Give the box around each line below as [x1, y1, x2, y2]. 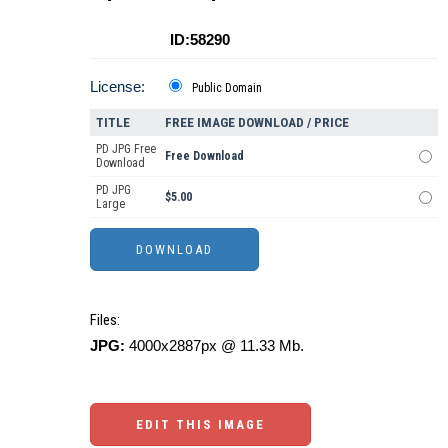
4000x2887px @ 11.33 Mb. [125, 337, 304, 355]
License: [90, 78, 145, 96]
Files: [90, 311, 120, 330]
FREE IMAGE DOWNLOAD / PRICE [165, 115, 349, 131]
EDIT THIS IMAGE [136, 417, 265, 433]
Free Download [165, 149, 244, 164]
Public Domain [192, 81, 262, 96]
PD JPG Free [96, 142, 156, 157]
